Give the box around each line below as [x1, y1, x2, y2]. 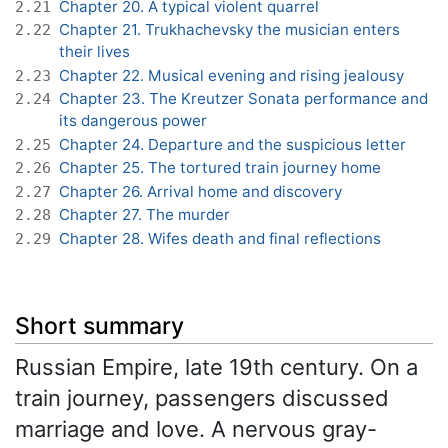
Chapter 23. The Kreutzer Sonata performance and [59, 89, 428, 109]
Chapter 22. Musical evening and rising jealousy [59, 65, 404, 85]
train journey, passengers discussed [15, 385, 389, 412]
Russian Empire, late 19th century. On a [15, 354, 418, 381]
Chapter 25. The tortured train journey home [59, 158, 381, 178]
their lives [59, 42, 130, 62]
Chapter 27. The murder [59, 205, 230, 225]
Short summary [15, 311, 184, 340]
